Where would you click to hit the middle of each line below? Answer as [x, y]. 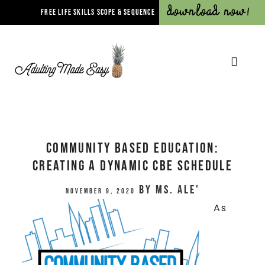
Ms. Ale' [177, 190]
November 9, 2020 [100, 191]
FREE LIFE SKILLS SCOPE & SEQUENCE [98, 12]
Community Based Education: [132, 148]
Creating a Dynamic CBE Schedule [132, 166]
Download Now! [209, 11]
